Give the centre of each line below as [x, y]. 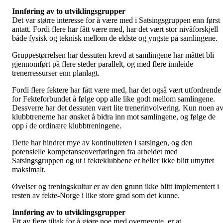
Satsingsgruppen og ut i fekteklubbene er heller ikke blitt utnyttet [113, 160]
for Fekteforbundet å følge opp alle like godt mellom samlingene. [113, 99]
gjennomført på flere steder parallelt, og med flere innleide [103, 64]
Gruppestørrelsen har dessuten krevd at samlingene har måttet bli [113, 55]
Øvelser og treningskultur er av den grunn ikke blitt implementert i [115, 186]
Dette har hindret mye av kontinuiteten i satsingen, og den [102, 142]
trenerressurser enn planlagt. [57, 73]
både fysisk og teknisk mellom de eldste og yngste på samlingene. [116, 38]
